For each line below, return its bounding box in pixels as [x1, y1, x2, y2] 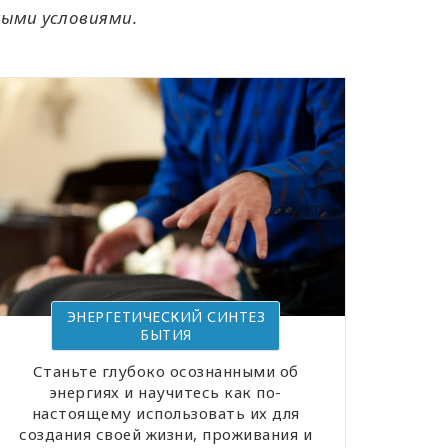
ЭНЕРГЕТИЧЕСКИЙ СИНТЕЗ [66, 307, 266, 327]
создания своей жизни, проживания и [19, 424, 313, 445]
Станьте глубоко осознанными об [32, 361, 299, 382]
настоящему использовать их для [31, 403, 300, 424]
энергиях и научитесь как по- [49, 382, 282, 403]
